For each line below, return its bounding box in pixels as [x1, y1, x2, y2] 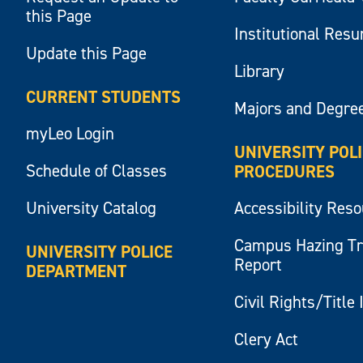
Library [234, 59, 285, 83]
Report [234, 253, 283, 276]
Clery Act [234, 327, 299, 351]
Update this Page [26, 41, 147, 65]
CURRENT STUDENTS [26, 85, 181, 109]
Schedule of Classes [26, 159, 168, 182]
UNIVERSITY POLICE [26, 240, 173, 263]
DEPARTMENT [26, 259, 127, 283]
